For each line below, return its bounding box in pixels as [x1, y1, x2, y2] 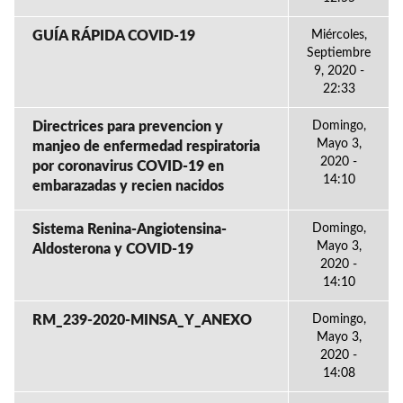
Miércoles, [310, 29, 367, 41]
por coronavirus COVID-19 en [32, 159, 224, 174]
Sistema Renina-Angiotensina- [32, 222, 227, 237]
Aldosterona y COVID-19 [32, 242, 193, 256]
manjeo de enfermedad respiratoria [32, 139, 260, 154]
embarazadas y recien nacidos [32, 179, 224, 193]
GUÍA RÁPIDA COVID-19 [32, 29, 195, 43]
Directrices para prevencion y [32, 120, 223, 134]
